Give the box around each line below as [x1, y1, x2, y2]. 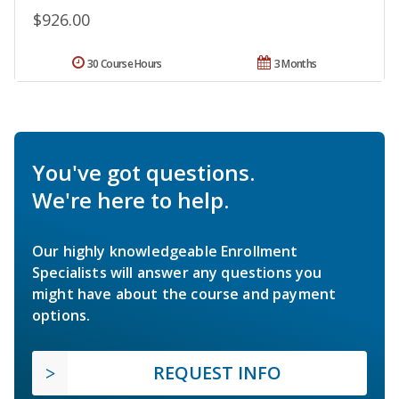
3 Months [273, 55, 317, 71]
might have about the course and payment [32, 283, 337, 304]
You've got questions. [32, 157, 255, 187]
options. [32, 305, 91, 325]
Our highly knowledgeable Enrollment [32, 240, 298, 261]
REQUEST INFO [153, 360, 281, 385]
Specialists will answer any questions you [32, 262, 322, 282]
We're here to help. [32, 184, 229, 215]
